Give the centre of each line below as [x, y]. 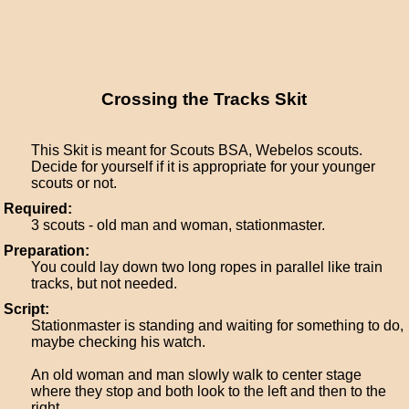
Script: [27, 309]
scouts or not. [74, 183]
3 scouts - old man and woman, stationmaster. [178, 225]
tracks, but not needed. [105, 283]
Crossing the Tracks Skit [204, 99]
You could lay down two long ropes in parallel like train [207, 267]
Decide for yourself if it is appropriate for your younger [204, 167]
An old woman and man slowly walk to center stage [197, 375]
